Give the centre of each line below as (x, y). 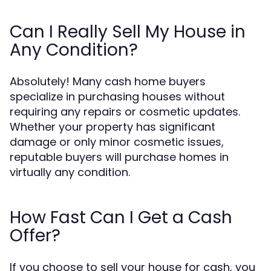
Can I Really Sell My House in (128, 32)
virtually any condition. (70, 172)
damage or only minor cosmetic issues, (117, 142)
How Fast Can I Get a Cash (121, 217)
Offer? (35, 236)
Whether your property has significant (113, 127)
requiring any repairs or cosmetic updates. (125, 112)
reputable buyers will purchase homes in (119, 157)
